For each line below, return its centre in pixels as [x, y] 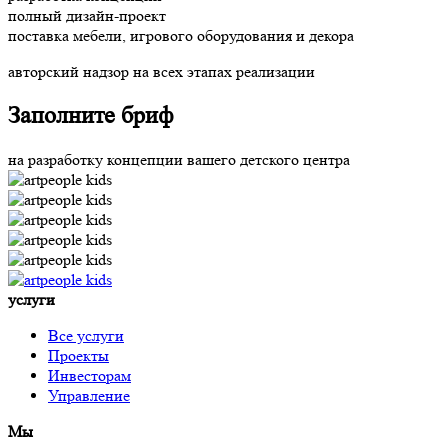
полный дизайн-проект [87, 15]
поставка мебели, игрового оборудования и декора [181, 35]
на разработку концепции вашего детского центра [179, 159]
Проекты [78, 355]
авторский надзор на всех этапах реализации [161, 71]
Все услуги [86, 335]
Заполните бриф [91, 115]
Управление [89, 395]
